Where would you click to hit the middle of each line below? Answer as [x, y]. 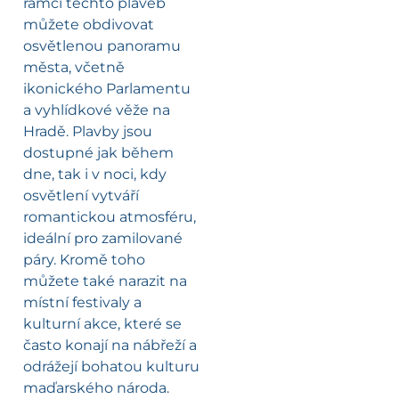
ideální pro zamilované [103, 238]
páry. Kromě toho [84, 259]
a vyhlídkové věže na [97, 110]
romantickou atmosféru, [110, 216]
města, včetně [74, 67]
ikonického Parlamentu [107, 88]
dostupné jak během [98, 152]
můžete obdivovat [89, 24]
